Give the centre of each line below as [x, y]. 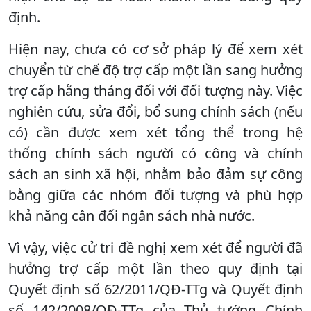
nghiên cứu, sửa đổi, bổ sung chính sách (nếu [155, 111]
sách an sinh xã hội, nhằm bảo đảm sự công [155, 174]
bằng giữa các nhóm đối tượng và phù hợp [155, 194]
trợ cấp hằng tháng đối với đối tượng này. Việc [155, 90]
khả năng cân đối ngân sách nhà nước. [132, 215]
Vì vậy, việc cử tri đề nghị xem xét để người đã [155, 247]
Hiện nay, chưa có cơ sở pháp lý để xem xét [155, 49]
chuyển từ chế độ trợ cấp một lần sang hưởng [155, 69]
